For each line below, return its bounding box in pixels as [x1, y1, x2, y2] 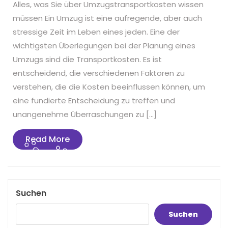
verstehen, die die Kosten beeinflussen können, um [13, 81, 205, 92]
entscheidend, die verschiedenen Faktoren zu [13, 68, 185, 78]
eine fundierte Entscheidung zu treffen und [13, 95, 175, 106]
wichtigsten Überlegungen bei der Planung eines [13, 40, 195, 51]
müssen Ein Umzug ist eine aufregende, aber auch [13, 13, 202, 23]
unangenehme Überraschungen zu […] [13, 109, 157, 120]
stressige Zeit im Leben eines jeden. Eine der [13, 26, 180, 37]
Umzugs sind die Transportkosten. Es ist [13, 54, 162, 65]
